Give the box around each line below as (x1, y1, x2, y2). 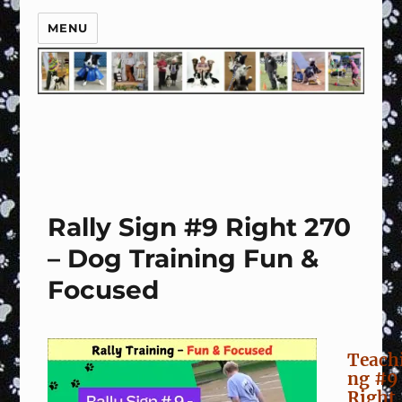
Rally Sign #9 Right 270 (48, 212, 352, 242)
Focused (48, 275, 160, 305)
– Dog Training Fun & (48, 243, 319, 274)
